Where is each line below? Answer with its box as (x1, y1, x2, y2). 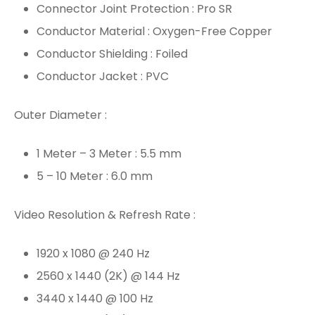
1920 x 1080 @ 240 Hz (36, 245, 150, 262)
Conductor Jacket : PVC (36, 67, 169, 84)
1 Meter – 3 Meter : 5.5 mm (36, 145, 181, 162)
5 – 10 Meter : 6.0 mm (36, 167, 153, 184)
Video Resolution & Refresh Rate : (14, 206, 195, 223)
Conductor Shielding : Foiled (36, 45, 188, 62)
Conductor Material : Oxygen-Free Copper (36, 22, 272, 39)
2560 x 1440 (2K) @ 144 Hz (36, 267, 180, 284)
